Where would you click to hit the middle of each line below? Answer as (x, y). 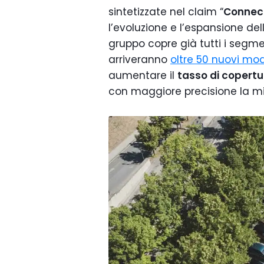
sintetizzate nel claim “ (166, 12)
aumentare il (143, 75)
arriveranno (139, 60)
